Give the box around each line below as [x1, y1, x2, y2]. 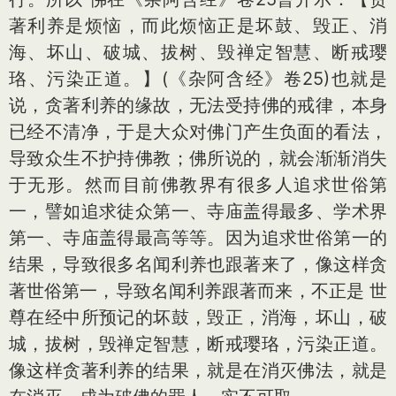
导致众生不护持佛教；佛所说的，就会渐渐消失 [9, 147, 387, 169]
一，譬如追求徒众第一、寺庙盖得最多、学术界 [9, 200, 387, 222]
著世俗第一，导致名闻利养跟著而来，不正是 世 [9, 279, 387, 301]
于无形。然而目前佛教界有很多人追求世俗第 [9, 173, 387, 195]
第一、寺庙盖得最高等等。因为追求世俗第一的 [9, 226, 387, 248]
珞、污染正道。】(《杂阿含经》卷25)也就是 [9, 67, 387, 89]
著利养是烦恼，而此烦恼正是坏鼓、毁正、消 [9, 14, 387, 36]
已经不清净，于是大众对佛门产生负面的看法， [9, 120, 387, 142]
